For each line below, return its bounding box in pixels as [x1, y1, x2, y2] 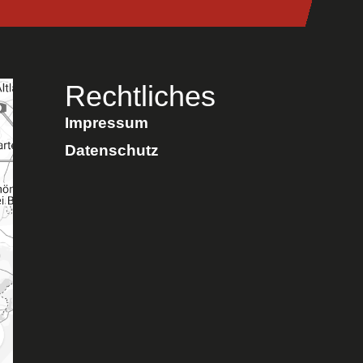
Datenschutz [65, 142, 159, 159]
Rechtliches [65, 79, 216, 113]
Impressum [65, 114, 148, 131]
